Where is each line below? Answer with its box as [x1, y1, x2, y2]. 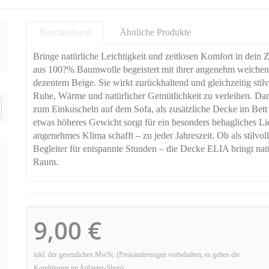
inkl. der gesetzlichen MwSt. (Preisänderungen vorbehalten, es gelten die [34, 250, 240, 259]
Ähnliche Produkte [119, 27, 191, 37]
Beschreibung [39, 27, 91, 37]
